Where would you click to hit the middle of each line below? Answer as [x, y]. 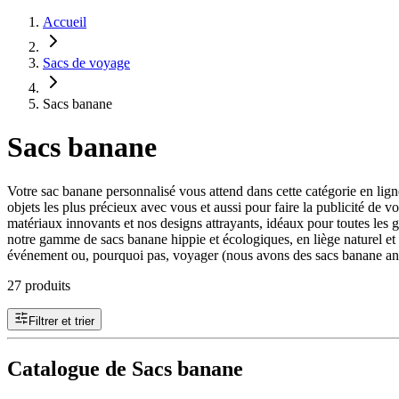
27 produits [39, 285]
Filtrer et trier [61, 321]
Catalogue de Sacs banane [125, 368]
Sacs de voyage [86, 63]
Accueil [65, 22]
